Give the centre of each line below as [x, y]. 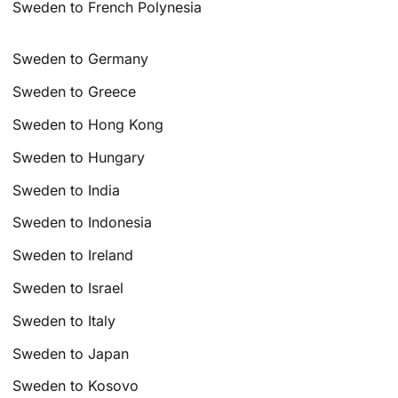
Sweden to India [67, 190]
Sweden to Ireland [73, 255]
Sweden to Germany [81, 59]
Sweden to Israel [68, 287]
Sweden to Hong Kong [88, 124]
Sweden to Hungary [79, 157]
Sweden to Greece [75, 92]
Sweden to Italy [64, 320]
